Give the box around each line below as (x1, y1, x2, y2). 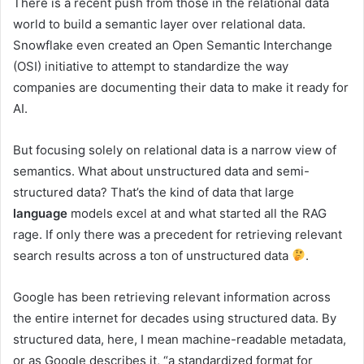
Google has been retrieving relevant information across (13, 288, 331, 305)
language (13, 205, 67, 221)
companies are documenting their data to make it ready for (13, 79, 349, 95)
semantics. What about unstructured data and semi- (13, 162, 310, 179)
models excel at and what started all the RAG (67, 205, 327, 221)
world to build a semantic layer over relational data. (13, 15, 305, 32)
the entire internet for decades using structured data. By (13, 310, 336, 326)
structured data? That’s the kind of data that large (13, 184, 294, 200)
